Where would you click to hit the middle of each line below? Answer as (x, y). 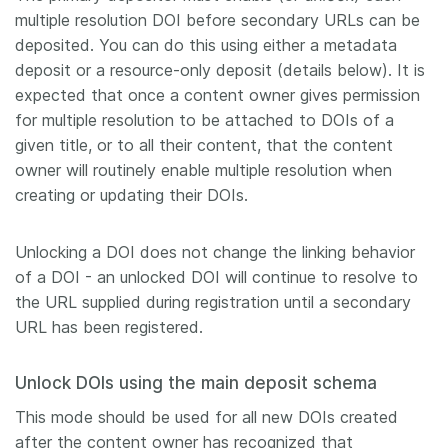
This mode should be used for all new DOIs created (206, 417)
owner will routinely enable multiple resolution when (203, 170)
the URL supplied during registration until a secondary (213, 302)
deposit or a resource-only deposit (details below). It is (220, 70)
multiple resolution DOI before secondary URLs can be (217, 20)
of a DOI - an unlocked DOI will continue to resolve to (216, 277)
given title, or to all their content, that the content (204, 145)
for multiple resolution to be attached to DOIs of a (204, 120)
